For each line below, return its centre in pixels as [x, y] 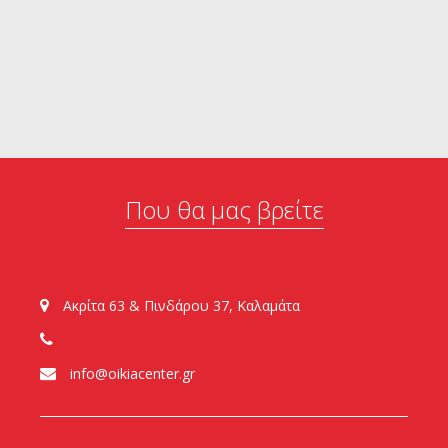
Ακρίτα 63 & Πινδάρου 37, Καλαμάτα [179, 306]
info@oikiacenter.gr [130, 374]
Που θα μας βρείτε [224, 210]
